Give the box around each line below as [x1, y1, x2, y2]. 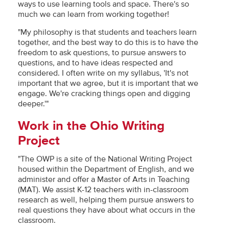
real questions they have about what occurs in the [18, 205, 195, 215]
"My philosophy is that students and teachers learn [18, 27, 197, 37]
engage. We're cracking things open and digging [18, 88, 190, 99]
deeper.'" [18, 99, 49, 109]
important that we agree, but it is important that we [18, 78, 198, 88]
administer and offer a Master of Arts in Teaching [18, 174, 190, 185]
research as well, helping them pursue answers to [18, 195, 194, 205]
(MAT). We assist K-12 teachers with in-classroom [18, 185, 189, 195]
